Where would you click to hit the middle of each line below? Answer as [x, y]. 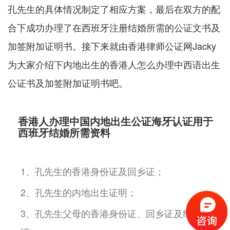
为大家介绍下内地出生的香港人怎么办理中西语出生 [114, 64]
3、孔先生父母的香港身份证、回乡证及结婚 [111, 213]
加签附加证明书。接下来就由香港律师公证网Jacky [112, 46]
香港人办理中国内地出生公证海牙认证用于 [116, 121]
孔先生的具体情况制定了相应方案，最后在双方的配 [114, 9]
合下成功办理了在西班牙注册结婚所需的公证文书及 [114, 27]
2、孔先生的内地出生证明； [79, 192]
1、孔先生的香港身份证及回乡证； [92, 171]
